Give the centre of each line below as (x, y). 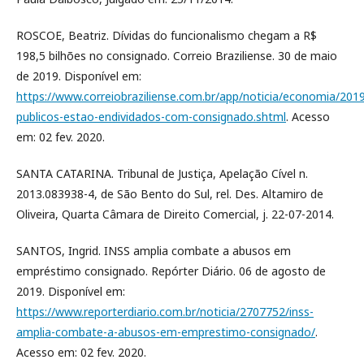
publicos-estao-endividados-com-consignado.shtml (151, 117)
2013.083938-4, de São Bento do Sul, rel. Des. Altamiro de (170, 194)
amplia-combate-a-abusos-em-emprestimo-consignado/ (166, 332)
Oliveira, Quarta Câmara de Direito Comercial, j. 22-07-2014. (175, 214)
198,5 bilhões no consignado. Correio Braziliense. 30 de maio (177, 56)
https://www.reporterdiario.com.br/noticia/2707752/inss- (165, 312)
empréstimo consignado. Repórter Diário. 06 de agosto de (171, 271)
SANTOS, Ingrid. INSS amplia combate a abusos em (154, 251)
